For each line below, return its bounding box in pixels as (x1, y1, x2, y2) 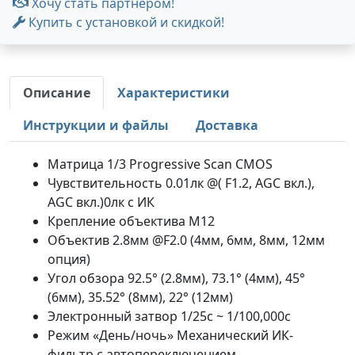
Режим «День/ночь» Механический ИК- (48, 326, 293, 344)
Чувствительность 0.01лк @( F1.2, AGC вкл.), (48, 174, 315, 192)
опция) (48, 250, 90, 268)
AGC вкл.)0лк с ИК (48, 193, 155, 211)
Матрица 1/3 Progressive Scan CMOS (48, 155, 273, 173)
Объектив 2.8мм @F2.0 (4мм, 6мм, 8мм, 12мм (48, 231, 325, 249)
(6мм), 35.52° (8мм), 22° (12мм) (48, 288, 233, 306)
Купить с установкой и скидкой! (25, 13, 224, 31)
